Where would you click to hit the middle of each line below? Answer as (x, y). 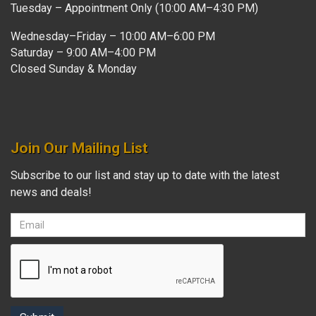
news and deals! (51, 192)
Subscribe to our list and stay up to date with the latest (145, 175)
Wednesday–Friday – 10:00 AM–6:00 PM (113, 36)
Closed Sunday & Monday (74, 68)
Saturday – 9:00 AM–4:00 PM (83, 52)
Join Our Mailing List (79, 148)
